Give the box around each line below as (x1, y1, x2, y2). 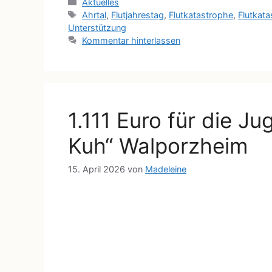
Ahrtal (82, 9, 107, 20)
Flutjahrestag (111, 9, 165, 20)
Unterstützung (68, 22, 126, 33)
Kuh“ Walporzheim (68, 132, 248, 158)
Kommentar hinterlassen (82, 35, 181, 46)
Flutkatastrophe (169, 9, 234, 20)
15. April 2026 (68, 163, 125, 174)
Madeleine (145, 163, 186, 174)
